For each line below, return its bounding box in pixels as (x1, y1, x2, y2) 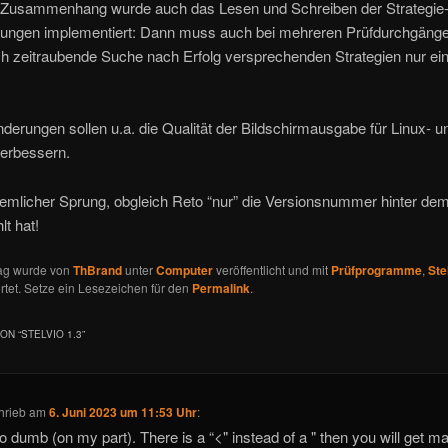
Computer (155, 260, 213, 279)
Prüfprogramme (330, 260, 422, 279)
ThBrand (72, 260, 122, 279)
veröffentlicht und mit (212, 260, 331, 278)
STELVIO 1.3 (20, 327, 82, 342)
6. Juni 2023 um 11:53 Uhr (49, 402, 198, 421)
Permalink (191, 278, 250, 297)
